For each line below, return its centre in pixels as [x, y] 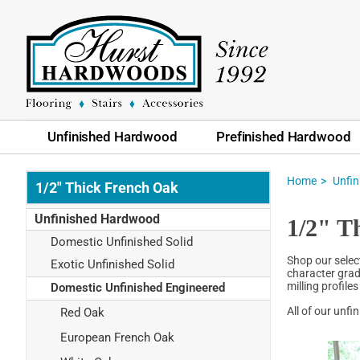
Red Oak [82, 313]
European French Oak [117, 337]
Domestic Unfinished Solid [122, 241]
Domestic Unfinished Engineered [138, 288]
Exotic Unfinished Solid [112, 265]
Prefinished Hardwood [284, 136]
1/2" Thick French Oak [107, 187]
